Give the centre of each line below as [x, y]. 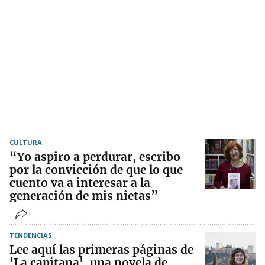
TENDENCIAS [31, 235]
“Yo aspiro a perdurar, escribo [95, 157]
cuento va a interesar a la [80, 183]
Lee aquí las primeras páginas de [101, 250]
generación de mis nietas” [84, 196]
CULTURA [26, 143]
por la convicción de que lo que [96, 170]
